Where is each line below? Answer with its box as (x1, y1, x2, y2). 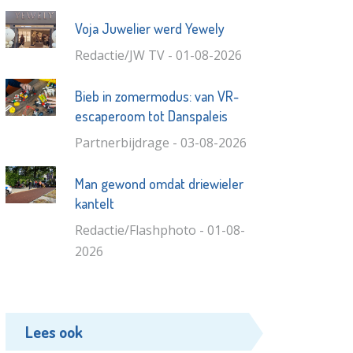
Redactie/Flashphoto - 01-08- (74, 221, 245, 239)
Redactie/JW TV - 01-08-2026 (74, 46, 242, 64)
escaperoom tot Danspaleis (74, 106, 228, 124)
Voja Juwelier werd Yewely (74, 19, 225, 37)
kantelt (74, 194, 114, 212)
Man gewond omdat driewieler (74, 174, 243, 192)
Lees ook (25, 321, 84, 342)
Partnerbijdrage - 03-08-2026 (74, 133, 247, 151)
